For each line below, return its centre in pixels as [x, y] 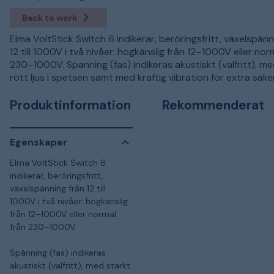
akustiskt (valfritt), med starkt [70, 265]
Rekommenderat [213, 105]
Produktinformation [70, 105]
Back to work [50, 17]
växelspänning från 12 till [58, 188]
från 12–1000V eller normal [63, 214]
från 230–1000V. [43, 227]
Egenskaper [39, 142]
